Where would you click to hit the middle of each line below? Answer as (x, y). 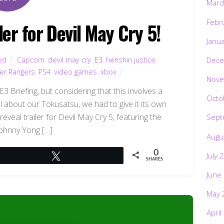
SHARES (155, 159)
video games (75, 71)
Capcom (30, 59)
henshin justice (130, 59)
